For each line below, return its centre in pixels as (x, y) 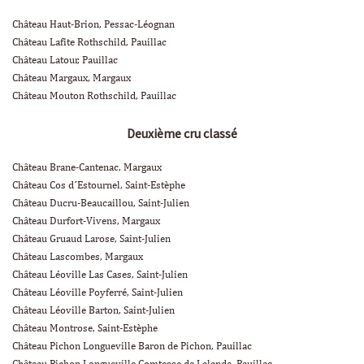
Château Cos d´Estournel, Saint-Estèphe (99, 185)
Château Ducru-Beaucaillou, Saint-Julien (101, 203)
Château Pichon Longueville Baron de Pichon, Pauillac (132, 346)
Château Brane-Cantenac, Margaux (87, 167)
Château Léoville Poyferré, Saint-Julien (97, 292)
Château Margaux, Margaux (71, 78)
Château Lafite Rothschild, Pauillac (89, 42)
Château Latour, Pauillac (65, 60)
